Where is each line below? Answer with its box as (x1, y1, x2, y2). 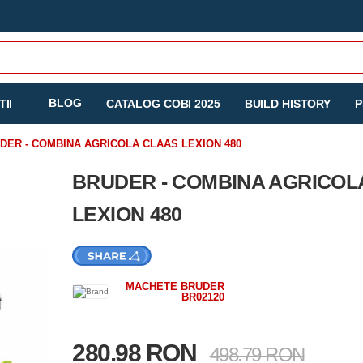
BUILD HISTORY (244, 97, 331, 110)
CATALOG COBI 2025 (105, 97, 220, 110)
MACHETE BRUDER (126, 280, 224, 293)
